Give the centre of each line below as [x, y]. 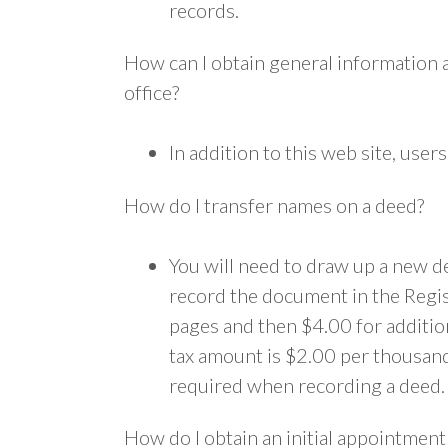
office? [151, 92]
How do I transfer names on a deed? [274, 204]
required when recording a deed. [307, 384]
